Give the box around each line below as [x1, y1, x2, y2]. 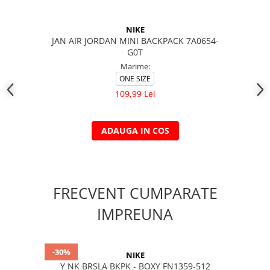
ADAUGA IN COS [101, 125, 169, 136]
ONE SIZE [119, 74, 151, 84]
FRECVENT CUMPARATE [52, 183, 218, 203]
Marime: [120, 61, 150, 72]
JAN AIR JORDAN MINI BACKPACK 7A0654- [51, 35, 219, 46]
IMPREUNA [97, 204, 173, 224]
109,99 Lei [115, 88, 155, 99]
